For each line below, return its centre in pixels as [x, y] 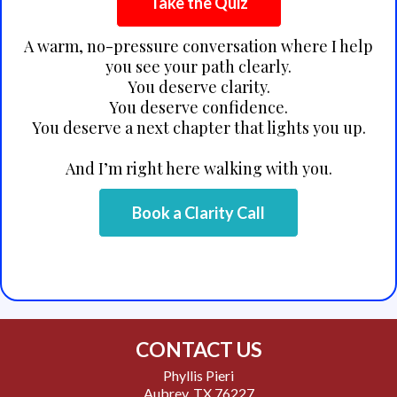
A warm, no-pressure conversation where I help [198, 47]
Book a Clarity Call [198, 213]
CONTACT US [198, 350]
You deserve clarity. [198, 87]
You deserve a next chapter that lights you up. [198, 128]
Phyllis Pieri [198, 376]
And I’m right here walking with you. [198, 169]
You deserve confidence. [198, 108]
